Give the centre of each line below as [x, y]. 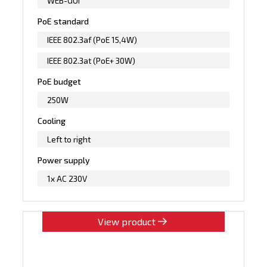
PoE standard [63, 21]
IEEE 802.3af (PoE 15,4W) [92, 39]
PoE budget [60, 81]
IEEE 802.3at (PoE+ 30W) [91, 60]
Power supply [64, 160]
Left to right [69, 139]
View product [126, 221]
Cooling [52, 120]
